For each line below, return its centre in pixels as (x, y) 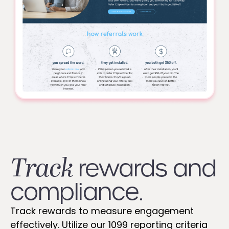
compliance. (76, 192)
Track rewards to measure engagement (102, 211)
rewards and (147, 168)
